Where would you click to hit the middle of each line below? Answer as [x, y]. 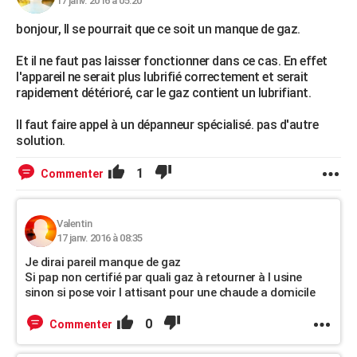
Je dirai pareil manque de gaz [103, 262]
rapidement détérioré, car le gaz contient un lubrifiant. [163, 93]
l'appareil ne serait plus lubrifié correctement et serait [162, 77]
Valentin [74, 224]
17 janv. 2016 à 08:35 [100, 238]
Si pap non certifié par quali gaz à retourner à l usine [163, 277]
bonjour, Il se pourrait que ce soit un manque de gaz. [158, 29]
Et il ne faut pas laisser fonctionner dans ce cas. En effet [172, 61]
